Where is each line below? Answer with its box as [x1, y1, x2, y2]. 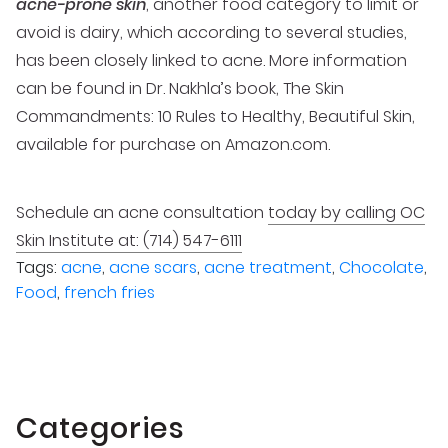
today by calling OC [268, 201, 425, 225]
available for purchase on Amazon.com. [16, 133, 330, 157]
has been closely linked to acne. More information [16, 49, 407, 73]
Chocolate [339, 256, 424, 280]
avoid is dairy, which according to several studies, [16, 21, 407, 45]
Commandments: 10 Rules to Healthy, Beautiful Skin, [16, 105, 415, 129]
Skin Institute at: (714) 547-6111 [16, 229, 242, 253]
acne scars [109, 256, 197, 280]
